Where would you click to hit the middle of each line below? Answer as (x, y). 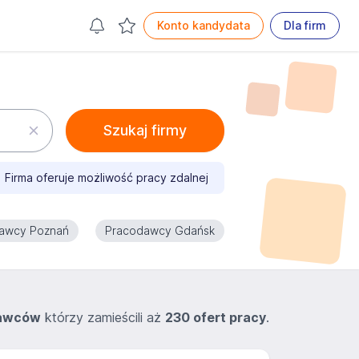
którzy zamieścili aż (103, 317)
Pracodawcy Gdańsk (160, 230)
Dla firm (305, 25)
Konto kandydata (204, 25)
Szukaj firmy (145, 130)
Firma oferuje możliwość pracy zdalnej (107, 177)
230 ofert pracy (216, 317)
